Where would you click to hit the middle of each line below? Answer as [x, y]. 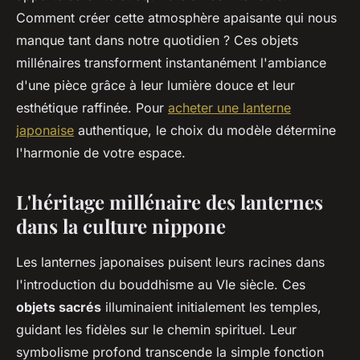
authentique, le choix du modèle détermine [205, 131]
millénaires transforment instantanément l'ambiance [171, 63]
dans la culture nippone [121, 226]
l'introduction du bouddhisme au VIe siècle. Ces [161, 285]
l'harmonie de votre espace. [101, 153]
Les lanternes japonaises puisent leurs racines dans [170, 262]
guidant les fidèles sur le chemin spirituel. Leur [156, 330]
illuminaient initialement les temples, [211, 307]
